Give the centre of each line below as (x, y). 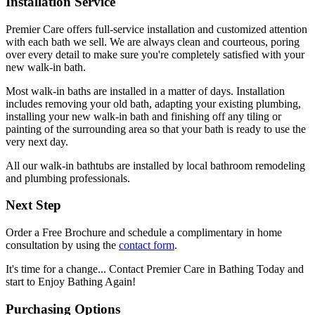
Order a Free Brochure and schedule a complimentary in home (144, 233)
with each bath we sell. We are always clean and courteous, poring (153, 41)
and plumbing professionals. (68, 178)
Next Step (33, 205)
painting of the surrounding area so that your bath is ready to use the (156, 129)
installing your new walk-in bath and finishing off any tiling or (143, 116)
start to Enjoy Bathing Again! (71, 282)
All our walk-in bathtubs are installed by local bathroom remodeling (155, 165)
